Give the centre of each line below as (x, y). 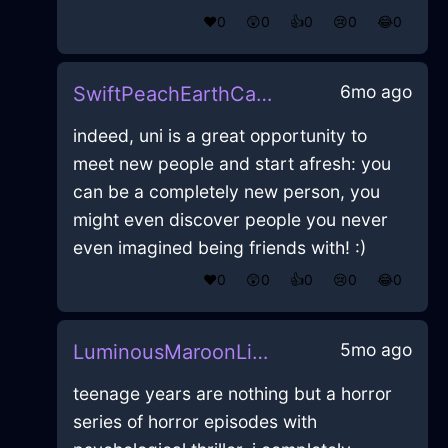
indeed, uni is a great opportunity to (219, 136)
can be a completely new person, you (226, 192)
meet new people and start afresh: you (231, 164)
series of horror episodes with (194, 422)
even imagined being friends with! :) (219, 248)
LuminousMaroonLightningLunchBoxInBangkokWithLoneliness (259, 352)
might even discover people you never (230, 220)
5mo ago (375, 350)
